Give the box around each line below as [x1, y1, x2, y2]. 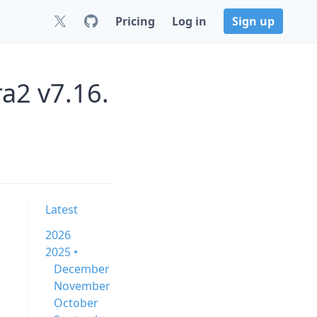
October [54, 295, 98, 311]
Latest [45, 202, 78, 217]
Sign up [232, 13, 275, 29]
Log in [172, 13, 207, 29]
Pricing [115, 13, 155, 29]
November [54, 278, 110, 294]
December [54, 261, 110, 277]
